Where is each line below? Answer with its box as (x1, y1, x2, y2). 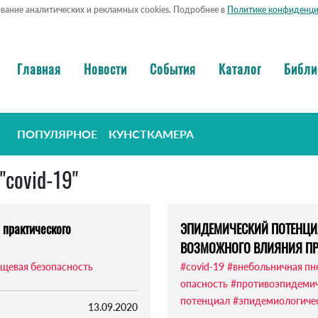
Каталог (219, 59, 261, 78)
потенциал (180, 295, 230, 307)
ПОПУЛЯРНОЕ (17, 127, 97, 141)
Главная (17, 59, 61, 78)
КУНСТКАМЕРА (109, 127, 194, 141)
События (150, 59, 196, 78)
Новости (84, 59, 127, 78)
